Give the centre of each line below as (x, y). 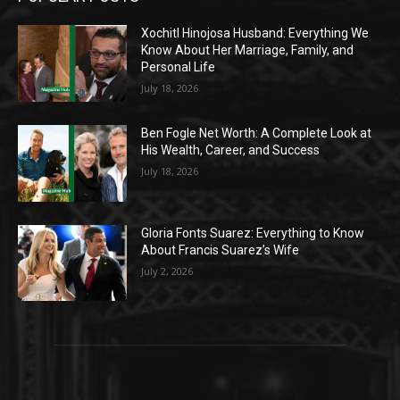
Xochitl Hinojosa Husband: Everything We (255, 33)
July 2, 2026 (167, 271)
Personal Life (179, 67)
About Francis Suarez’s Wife (221, 250)
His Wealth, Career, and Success (231, 150)
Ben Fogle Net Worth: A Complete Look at (257, 133)
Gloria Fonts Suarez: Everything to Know (253, 233)
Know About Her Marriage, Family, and (248, 50)
